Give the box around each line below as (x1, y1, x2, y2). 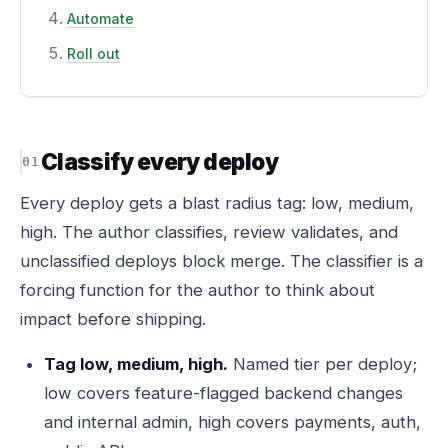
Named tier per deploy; (228, 354, 417, 374)
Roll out (67, 45, 120, 62)
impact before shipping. (20, 309, 206, 329)
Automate (67, 10, 134, 27)
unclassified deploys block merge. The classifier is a (20, 251, 423, 271)
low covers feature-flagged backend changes (44, 383, 403, 403)
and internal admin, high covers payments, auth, (44, 412, 421, 432)
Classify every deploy (40, 148, 278, 175)
